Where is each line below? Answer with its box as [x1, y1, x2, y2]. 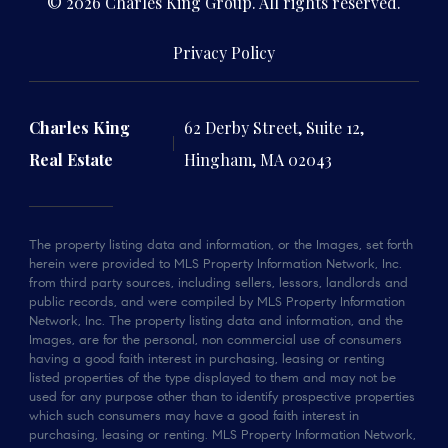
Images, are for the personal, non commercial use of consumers [29, 333, 402, 347]
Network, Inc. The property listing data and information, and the [29, 314, 403, 328]
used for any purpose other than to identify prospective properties [29, 390, 415, 404]
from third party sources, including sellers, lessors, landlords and [29, 276, 408, 290]
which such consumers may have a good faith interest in [29, 409, 359, 423]
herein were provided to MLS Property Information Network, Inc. [29, 257, 402, 271]
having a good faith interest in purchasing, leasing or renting [29, 352, 385, 366]
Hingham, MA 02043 [183, 148, 332, 170]
